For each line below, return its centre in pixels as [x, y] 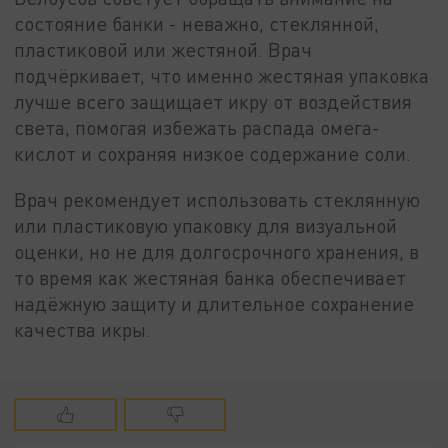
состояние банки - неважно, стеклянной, [197, 24]
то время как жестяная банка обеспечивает [210, 278]
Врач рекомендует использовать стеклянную [217, 200]
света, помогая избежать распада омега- [197, 128]
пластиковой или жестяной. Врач [163, 50]
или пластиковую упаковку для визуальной [206, 226]
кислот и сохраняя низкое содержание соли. [213, 154]
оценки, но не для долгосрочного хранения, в [217, 252]
